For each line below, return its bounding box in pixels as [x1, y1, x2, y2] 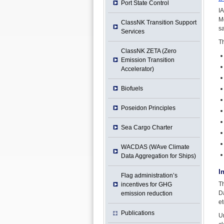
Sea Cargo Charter [120, 124, 172, 131]
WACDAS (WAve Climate [120, 143, 189, 150]
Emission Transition [120, 56, 174, 63]
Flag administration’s [120, 172, 177, 179]
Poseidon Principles [120, 104, 175, 111]
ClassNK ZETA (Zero [120, 47, 176, 54]
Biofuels [120, 85, 143, 92]
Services [120, 28, 144, 35]
